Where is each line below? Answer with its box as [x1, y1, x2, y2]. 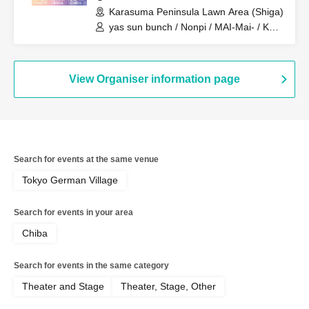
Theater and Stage [22, 281, 104, 292]
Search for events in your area [14, 208, 133, 217]
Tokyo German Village [22, 175, 118, 186]
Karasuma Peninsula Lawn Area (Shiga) [109, 6, 283, 17]
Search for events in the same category [14, 261, 169, 270]
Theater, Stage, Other [121, 281, 216, 292]
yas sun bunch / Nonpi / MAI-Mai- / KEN [109, 21, 282, 32]
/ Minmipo [109, 34, 152, 45]
